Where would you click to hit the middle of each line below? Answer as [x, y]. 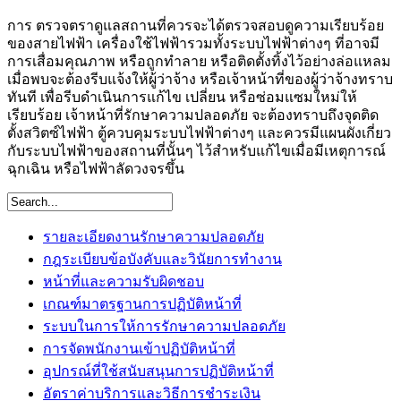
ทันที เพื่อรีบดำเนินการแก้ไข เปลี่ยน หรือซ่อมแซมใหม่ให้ [182, 97]
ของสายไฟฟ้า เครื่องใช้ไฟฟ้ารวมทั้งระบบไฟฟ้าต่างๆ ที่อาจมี [193, 43]
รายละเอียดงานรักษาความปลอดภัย [154, 236]
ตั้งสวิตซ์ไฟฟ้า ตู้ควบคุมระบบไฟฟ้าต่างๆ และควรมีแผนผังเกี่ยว [199, 132]
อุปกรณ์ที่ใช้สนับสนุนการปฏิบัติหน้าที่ [158, 371]
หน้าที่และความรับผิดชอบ [124, 281]
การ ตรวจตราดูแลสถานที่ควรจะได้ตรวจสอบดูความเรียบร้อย [196, 25]
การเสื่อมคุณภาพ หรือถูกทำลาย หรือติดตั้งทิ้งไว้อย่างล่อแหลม [199, 61]
